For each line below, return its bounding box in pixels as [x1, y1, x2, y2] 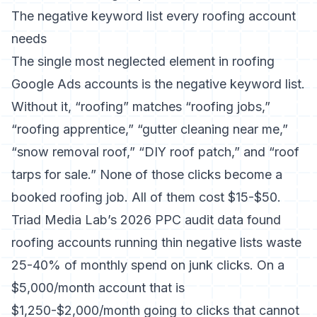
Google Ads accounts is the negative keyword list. [11, 76, 305, 91]
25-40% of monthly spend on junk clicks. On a [11, 258, 284, 272]
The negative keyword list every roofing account [11, 8, 296, 23]
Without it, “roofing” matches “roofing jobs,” [11, 99, 270, 114]
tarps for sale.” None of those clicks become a [11, 167, 282, 182]
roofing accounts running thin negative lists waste [11, 235, 301, 250]
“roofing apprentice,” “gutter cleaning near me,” [11, 122, 288, 137]
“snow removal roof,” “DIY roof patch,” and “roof [11, 144, 299, 159]
